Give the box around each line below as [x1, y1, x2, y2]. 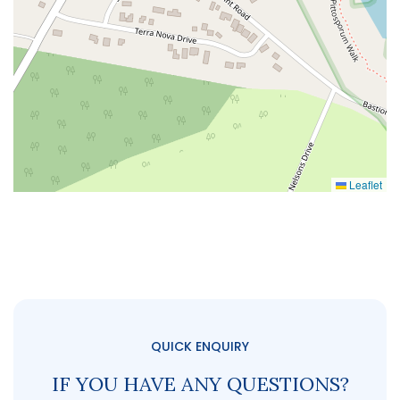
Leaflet [346, 177, 382, 193]
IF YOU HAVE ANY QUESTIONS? [51, 371, 349, 397]
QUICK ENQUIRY [151, 337, 249, 356]
